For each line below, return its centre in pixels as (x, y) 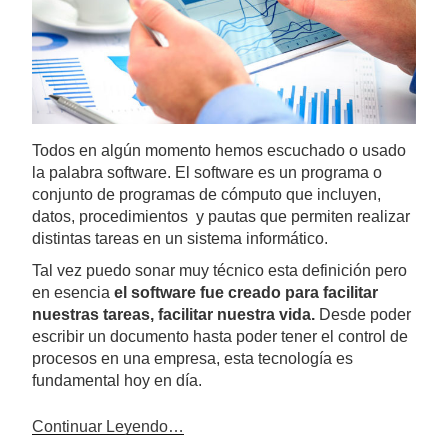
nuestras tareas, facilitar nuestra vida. (173, 314)
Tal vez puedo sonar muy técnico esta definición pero (219, 270)
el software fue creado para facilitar (246, 292)
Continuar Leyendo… (108, 426)
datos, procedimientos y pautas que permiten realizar (221, 216)
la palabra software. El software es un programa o (207, 172)
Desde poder (363, 314)
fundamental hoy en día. (117, 380)
